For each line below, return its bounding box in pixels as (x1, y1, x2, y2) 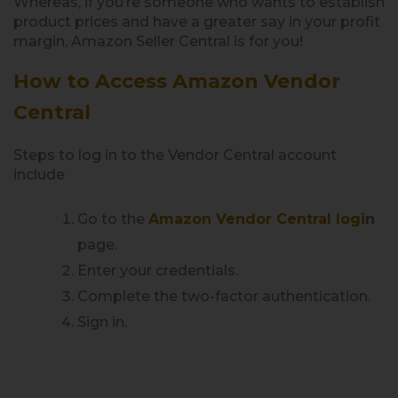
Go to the (77, 210, 148, 227)
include (13, 165, 65, 183)
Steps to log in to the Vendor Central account (13, 146, 337, 163)
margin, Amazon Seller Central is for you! (13, 32, 303, 50)
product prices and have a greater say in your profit (13, 12, 380, 30)
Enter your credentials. (77, 261, 238, 279)
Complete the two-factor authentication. (77, 287, 370, 305)
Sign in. (77, 313, 131, 330)
